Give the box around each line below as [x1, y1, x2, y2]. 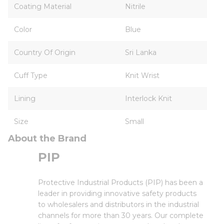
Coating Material [14, 2, 71, 11]
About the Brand [8, 133, 86, 144]
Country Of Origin [14, 48, 75, 57]
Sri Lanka [125, 48, 156, 57]
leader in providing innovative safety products [38, 189, 196, 198]
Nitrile [125, 2, 145, 11]
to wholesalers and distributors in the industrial [38, 200, 199, 209]
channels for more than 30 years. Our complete [38, 211, 203, 220]
